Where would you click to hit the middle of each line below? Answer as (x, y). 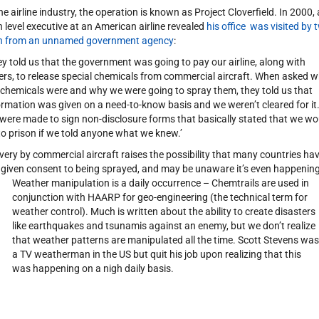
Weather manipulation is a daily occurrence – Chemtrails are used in (160, 183)
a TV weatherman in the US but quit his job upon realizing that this (156, 254)
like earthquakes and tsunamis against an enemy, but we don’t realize (163, 226)
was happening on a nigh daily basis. (93, 268)
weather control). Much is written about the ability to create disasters (163, 211)
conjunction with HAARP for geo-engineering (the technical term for (159, 197)
